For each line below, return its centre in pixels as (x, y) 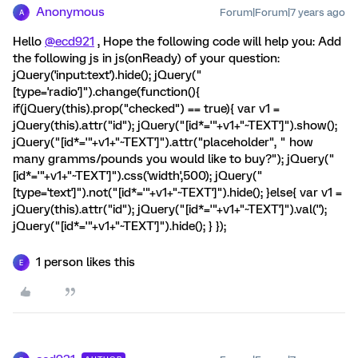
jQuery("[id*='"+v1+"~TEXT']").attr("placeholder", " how (163, 142)
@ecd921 (70, 42)
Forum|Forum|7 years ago (282, 12)
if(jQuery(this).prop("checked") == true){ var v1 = (146, 109)
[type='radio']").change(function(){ (106, 92)
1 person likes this (86, 262)
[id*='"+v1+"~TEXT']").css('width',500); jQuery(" (138, 176)
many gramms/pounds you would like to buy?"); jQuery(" (174, 159)
